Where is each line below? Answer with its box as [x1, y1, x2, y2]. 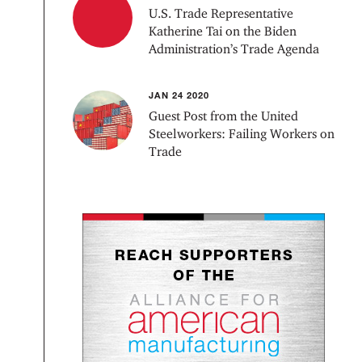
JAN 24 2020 [149, 90, 210, 100]
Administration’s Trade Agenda [149, 41, 320, 57]
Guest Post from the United [149, 108, 299, 124]
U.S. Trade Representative [149, 6, 294, 21]
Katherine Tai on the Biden [149, 23, 297, 39]
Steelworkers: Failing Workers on [149, 126, 335, 141]
